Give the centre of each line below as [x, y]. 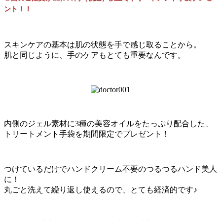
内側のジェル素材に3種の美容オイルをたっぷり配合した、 [109, 123]
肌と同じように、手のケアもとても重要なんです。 [95, 55]
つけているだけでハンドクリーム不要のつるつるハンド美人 [110, 169]
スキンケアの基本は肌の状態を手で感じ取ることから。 [103, 44]
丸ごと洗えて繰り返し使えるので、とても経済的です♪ [101, 189]
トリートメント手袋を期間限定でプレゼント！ [87, 134]
